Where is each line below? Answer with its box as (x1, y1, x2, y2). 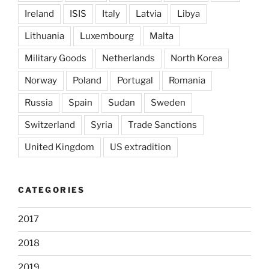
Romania (169, 75, 205, 86)
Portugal (117, 75, 153, 86)
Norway (25, 75, 57, 86)
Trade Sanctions (128, 119, 197, 131)
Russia (25, 97, 53, 109)
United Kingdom (25, 142, 94, 153)
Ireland (25, 8, 54, 20)
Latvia (136, 8, 162, 20)
